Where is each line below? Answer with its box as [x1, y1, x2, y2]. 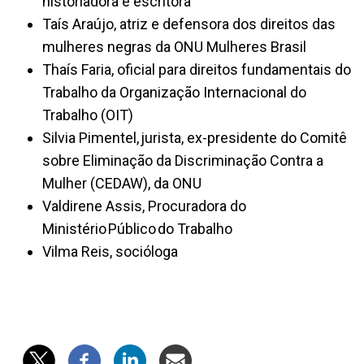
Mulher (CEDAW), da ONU [42, 174, 205, 192]
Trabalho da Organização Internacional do [42, 83, 306, 101]
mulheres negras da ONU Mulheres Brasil [42, 37, 306, 55]
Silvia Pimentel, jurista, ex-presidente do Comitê [42, 128, 347, 146]
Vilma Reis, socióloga [42, 242, 178, 260]
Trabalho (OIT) [42, 106, 133, 123]
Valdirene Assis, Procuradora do [42, 197, 246, 214]
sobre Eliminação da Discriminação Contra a [42, 151, 323, 169]
